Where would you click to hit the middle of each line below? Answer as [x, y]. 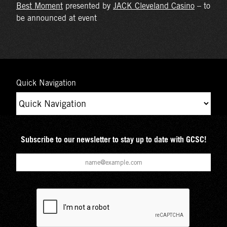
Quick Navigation [46, 83]
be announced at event [56, 18]
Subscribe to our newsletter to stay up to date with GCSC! [113, 139]
